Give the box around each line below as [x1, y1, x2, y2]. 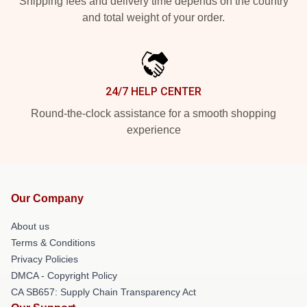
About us [11, 220, 49, 232]
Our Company [11, 192, 84, 204]
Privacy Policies [11, 253, 78, 265]
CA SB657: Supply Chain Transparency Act [11, 286, 196, 297]
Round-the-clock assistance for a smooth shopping [31, 107, 276, 119]
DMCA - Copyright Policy [11, 269, 117, 281]
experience [126, 123, 181, 136]
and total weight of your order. [82, 11, 225, 23]
